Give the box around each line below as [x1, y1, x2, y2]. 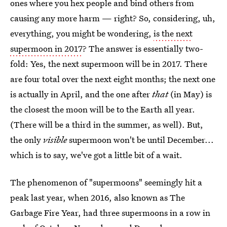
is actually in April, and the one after [10, 88, 152, 100]
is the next [154, 27, 193, 39]
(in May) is [170, 88, 212, 100]
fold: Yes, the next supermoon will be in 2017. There [10, 58, 207, 69]
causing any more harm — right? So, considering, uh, [10, 12, 215, 24]
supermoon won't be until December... [69, 134, 214, 145]
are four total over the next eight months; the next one [10, 73, 215, 85]
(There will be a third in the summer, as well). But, [10, 119, 203, 130]
